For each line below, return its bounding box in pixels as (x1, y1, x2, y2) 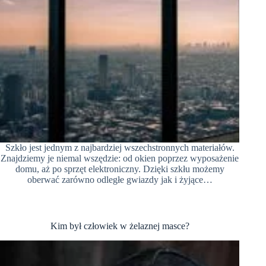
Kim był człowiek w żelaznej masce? (50, 220, 189, 231)
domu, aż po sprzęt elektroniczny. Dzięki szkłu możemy (15, 163, 224, 174)
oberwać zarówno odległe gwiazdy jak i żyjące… (27, 174, 213, 185)
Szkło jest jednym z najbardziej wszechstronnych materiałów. (5, 142, 235, 153)
